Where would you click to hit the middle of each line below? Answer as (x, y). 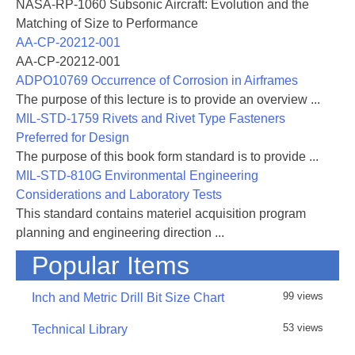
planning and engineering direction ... (120, 233)
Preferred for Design (73, 137)
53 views (303, 328)
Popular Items (111, 265)
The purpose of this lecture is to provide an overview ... (168, 99)
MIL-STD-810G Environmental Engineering (137, 176)
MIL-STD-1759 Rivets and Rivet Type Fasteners (151, 118)
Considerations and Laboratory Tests (119, 195)
